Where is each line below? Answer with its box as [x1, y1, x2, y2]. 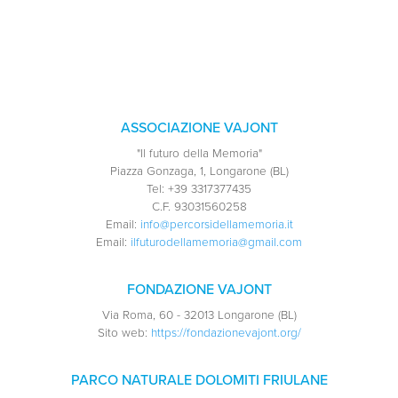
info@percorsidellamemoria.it [139, 218, 293, 233]
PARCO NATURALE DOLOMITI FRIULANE [70, 371, 328, 390]
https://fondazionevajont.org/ [150, 326, 301, 341]
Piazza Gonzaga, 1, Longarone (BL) [109, 164, 289, 179]
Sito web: [97, 326, 147, 341]
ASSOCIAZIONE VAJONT [120, 119, 278, 138]
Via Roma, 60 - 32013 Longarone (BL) [101, 308, 297, 323]
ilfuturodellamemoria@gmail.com [131, 235, 302, 251]
